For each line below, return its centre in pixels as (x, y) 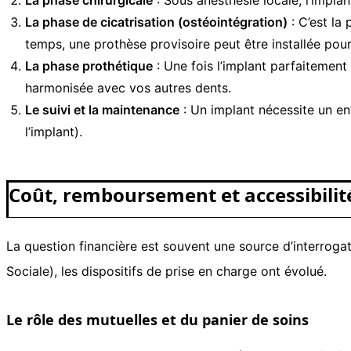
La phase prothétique (89, 65)
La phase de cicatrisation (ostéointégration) (156, 22)
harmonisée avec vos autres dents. (128, 87)
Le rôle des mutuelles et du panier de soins (157, 319)
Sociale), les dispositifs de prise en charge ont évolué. (166, 271)
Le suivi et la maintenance (102, 109)
